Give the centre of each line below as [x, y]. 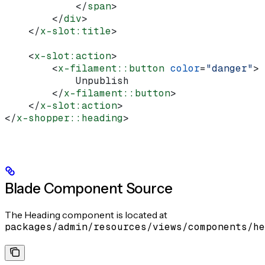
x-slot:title [76, 31]
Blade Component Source [89, 188]
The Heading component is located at [86, 214]
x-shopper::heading [70, 118]
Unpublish [67, 81]
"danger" [230, 69]
